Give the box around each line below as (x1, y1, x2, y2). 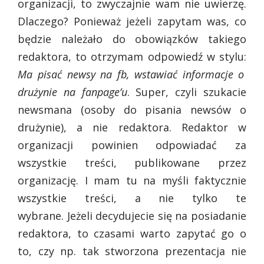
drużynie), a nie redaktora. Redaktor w (18, 120, 246, 135)
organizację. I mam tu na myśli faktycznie (18, 173, 246, 188)
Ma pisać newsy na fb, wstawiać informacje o (18, 67, 245, 82)
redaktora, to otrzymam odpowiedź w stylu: (18, 49, 246, 64)
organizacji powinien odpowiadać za (18, 138, 246, 153)
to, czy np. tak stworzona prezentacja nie (18, 244, 246, 259)
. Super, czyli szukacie (127, 85, 247, 100)
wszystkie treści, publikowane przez (18, 156, 246, 170)
